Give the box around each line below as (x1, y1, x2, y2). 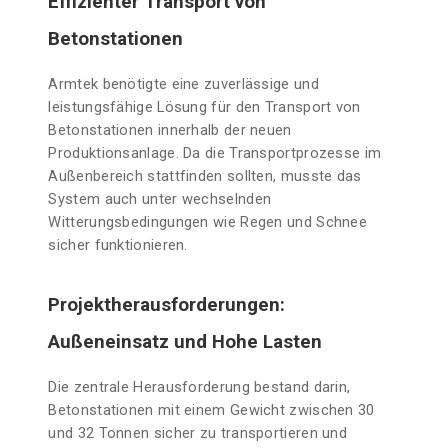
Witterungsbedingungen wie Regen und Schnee (48, 213, 368, 231)
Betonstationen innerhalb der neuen (48, 121, 292, 139)
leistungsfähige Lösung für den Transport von (48, 98, 361, 116)
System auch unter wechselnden (48, 190, 272, 208)
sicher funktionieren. (48, 236, 188, 254)
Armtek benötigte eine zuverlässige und (48, 75, 319, 93)
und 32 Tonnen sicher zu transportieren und (48, 424, 348, 442)
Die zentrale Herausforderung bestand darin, (48, 378, 351, 396)
